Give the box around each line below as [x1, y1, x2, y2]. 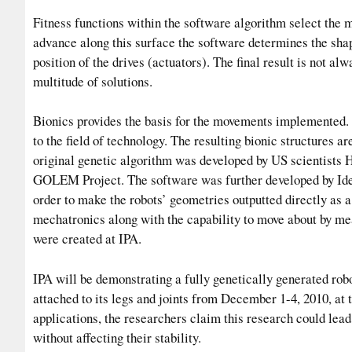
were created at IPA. [33, 229, 141, 248]
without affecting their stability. [33, 328, 201, 346]
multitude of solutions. [33, 71, 152, 90]
